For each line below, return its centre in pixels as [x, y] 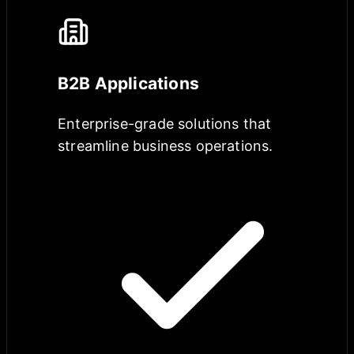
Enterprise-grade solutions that [165, 124]
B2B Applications [128, 84]
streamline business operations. [166, 146]
